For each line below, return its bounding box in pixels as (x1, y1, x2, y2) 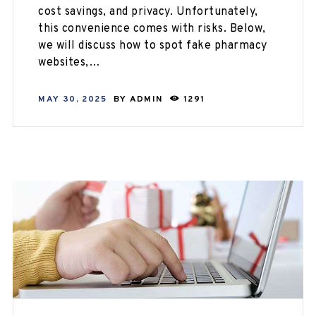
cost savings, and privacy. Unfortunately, (38, 5, 258, 20)
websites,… (38, 56, 101, 71)
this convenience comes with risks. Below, (38, 22, 266, 37)
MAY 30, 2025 (38, 93, 107, 105)
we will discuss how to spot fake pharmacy (38, 39, 267, 54)
